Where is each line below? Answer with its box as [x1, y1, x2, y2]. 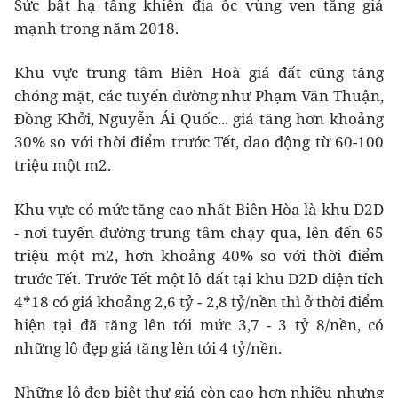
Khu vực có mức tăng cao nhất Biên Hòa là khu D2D [14, 199, 384, 220]
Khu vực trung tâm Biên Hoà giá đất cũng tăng [14, 62, 384, 84]
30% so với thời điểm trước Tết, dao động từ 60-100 [14, 131, 384, 153]
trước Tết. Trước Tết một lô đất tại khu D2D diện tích [14, 268, 384, 290]
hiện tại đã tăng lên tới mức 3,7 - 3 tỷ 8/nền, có [14, 314, 384, 336]
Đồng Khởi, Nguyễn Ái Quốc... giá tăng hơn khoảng [14, 108, 384, 130]
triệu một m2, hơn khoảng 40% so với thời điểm [14, 245, 384, 267]
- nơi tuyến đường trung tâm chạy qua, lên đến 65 [14, 222, 384, 243]
